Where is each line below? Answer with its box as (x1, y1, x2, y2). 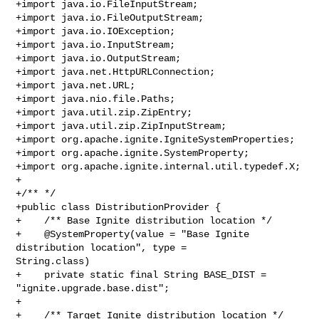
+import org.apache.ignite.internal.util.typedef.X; (16, 160, 301, 172)
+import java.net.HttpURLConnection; (16, 66, 216, 78)
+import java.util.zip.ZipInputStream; (16, 120, 227, 132)
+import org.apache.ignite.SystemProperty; (16, 147, 250, 159)
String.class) (16, 255, 90, 267)
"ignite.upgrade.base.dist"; (16, 282, 170, 294)
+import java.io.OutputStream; (16, 52, 182, 64)
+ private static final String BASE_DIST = (16, 268, 267, 281)
